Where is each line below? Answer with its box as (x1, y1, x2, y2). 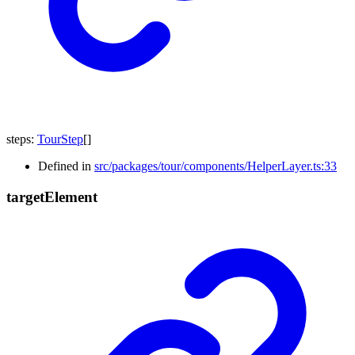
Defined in (38, 159, 94, 174)
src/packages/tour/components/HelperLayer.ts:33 (94, 159, 337, 174)
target (6, 188, 44, 205)
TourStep (37, 132, 83, 147)
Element (44, 188, 97, 205)
